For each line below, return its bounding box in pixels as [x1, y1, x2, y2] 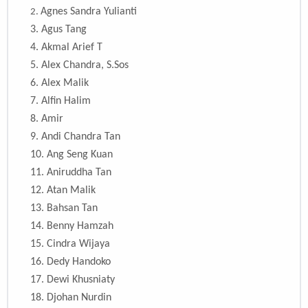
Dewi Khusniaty [47, 274, 115, 286]
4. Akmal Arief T [30, 42, 102, 54]
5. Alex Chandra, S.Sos [30, 60, 129, 71]
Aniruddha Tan [47, 167, 111, 179]
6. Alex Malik [30, 78, 89, 89]
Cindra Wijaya [47, 239, 110, 250]
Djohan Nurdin [47, 292, 111, 304]
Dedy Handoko [47, 256, 111, 268]
